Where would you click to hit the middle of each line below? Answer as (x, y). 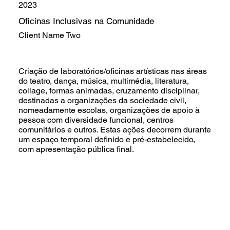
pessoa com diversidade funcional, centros (96, 120)
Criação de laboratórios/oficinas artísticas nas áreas (112, 71)
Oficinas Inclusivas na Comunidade (86, 21)
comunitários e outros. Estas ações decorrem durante (114, 129)
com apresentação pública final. (76, 149)
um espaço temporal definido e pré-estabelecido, (107, 139)
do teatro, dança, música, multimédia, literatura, (103, 81)
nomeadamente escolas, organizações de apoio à (109, 110)
